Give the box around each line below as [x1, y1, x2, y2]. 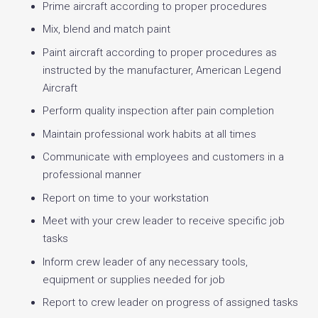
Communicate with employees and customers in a [43, 150, 284, 163]
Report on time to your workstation [43, 191, 209, 204]
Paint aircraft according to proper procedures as [43, 45, 277, 59]
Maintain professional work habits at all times [43, 127, 256, 141]
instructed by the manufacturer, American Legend [43, 63, 281, 77]
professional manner [43, 168, 141, 181]
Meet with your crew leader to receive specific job [43, 214, 285, 227]
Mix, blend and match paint [43, 23, 170, 35]
